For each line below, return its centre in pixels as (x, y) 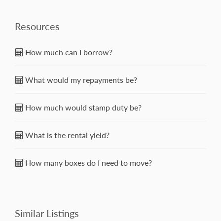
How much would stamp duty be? (82, 108)
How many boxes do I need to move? (88, 163)
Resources (37, 26)
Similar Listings (47, 213)
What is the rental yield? (66, 135)
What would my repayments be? (80, 80)
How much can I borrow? (68, 52)
